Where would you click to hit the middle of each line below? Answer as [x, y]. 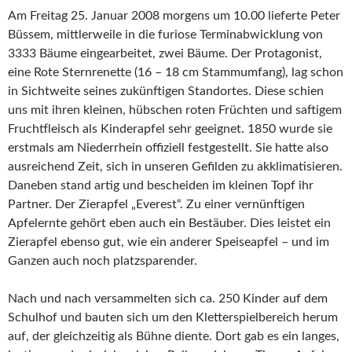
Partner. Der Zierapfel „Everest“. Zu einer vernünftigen [156, 204]
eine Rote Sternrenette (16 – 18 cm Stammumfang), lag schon [176, 72]
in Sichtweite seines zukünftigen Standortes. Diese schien [166, 91]
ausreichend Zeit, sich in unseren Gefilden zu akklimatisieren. [175, 167]
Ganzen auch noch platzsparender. [103, 261]
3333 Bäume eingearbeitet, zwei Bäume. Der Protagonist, [165, 53]
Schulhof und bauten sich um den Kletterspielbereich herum [173, 317]
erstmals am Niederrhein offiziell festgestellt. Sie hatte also [168, 148]
